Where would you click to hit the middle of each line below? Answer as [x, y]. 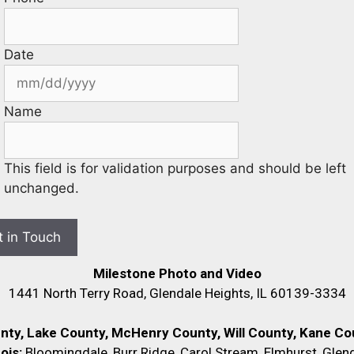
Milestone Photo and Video [177, 273]
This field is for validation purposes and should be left [175, 169]
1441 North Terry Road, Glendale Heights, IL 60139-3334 [177, 293]
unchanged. [41, 188]
